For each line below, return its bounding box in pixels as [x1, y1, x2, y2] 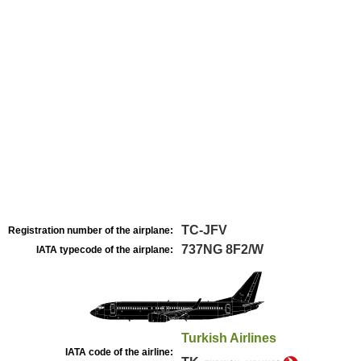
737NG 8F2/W [181, 243, 263, 256]
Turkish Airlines [181, 331, 276, 345]
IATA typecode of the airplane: [36, 244, 173, 255]
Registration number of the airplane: [8, 225, 173, 236]
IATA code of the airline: [65, 346, 173, 358]
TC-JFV [181, 223, 227, 237]
